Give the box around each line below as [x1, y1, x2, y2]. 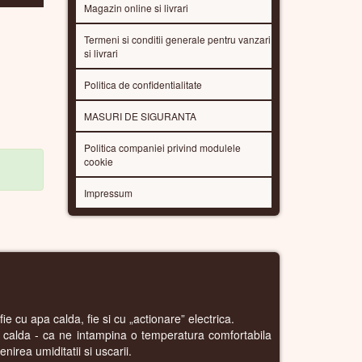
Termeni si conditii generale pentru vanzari [83, 32, 271, 46]
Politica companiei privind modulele [83, 140, 241, 154]
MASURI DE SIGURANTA [83, 108, 196, 123]
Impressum [83, 185, 133, 200]
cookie [83, 154, 113, 168]
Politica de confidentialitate [83, 77, 202, 91]
